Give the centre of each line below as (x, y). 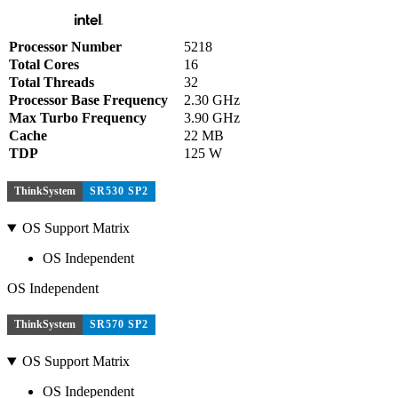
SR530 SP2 (119, 191)
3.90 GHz (212, 118)
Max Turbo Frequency (78, 118)
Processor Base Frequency (88, 100)
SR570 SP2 (119, 324)
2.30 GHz (212, 100)
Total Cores (44, 64)
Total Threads (52, 82)
